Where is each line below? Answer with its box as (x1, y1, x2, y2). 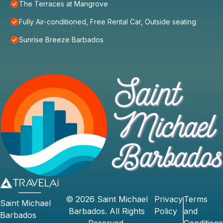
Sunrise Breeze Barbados (19, 35, 104, 44)
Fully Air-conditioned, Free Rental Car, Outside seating (19, 17, 196, 26)
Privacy (154, 194, 183, 204)
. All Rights (105, 206, 145, 216)
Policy (154, 206, 177, 216)
